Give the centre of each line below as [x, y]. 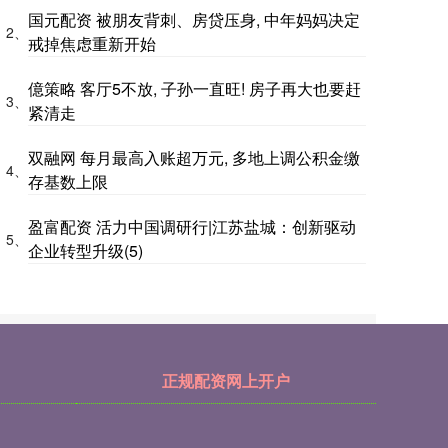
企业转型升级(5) [85, 251]
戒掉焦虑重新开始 [92, 44]
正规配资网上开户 [226, 381]
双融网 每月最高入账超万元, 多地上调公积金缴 [194, 158]
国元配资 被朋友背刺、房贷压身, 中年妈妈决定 [194, 20]
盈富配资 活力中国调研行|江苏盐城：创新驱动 [192, 227]
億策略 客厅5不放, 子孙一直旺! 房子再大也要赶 [194, 89]
